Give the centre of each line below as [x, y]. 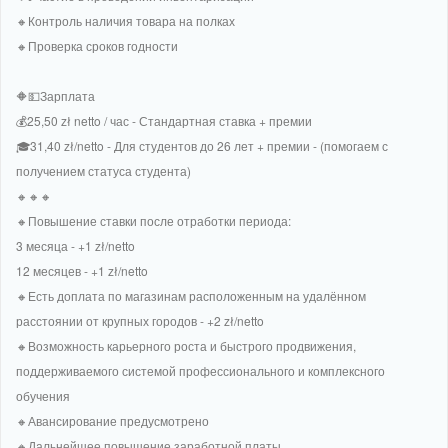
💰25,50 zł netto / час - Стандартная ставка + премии [164, 120]
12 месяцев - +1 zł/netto [82, 270]
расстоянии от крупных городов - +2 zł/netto [140, 320]
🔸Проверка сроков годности [97, 45]
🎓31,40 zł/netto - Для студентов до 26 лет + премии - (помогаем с [202, 145]
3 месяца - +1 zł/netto [75, 245]
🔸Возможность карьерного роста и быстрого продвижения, [186, 345]
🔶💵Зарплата [55, 95]
